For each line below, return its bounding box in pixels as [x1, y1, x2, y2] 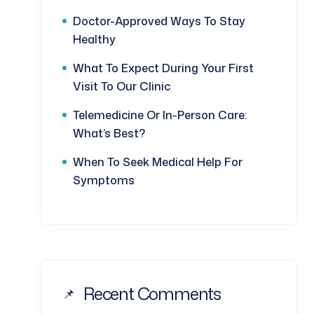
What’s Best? [73, 125, 145, 141]
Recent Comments [83, 282, 221, 306]
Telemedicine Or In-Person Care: [73, 107, 247, 123]
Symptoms [73, 172, 135, 188]
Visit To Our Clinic [73, 78, 170, 94]
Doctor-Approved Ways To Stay [73, 13, 245, 29]
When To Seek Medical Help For [73, 154, 243, 170]
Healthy [73, 32, 116, 47]
